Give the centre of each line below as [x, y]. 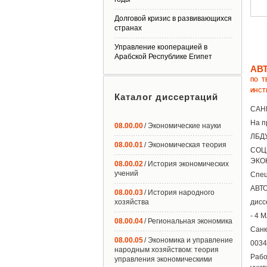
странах [128, 28]
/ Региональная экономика [188, 221]
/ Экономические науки [183, 126]
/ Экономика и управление [189, 240]
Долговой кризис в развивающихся [173, 18]
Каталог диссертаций [166, 97]
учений [126, 173]
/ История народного [179, 193]
